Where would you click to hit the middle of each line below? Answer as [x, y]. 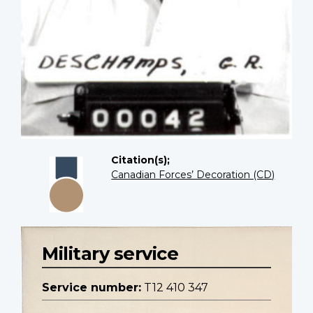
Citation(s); [141, 160]
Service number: [92, 288]
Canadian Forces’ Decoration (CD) [193, 174]
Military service [110, 254]
